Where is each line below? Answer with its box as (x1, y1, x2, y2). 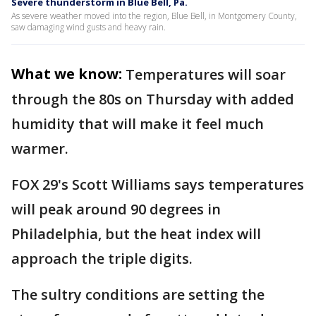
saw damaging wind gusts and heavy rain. (11, 21, 166, 33)
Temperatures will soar (126, 65, 286, 84)
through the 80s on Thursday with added (11, 90, 294, 109)
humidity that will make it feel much (11, 114, 264, 133)
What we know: (11, 64, 122, 83)
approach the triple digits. (11, 249, 196, 268)
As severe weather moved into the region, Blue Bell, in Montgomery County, (11, 10, 297, 22)
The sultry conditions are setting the (11, 285, 265, 304)
